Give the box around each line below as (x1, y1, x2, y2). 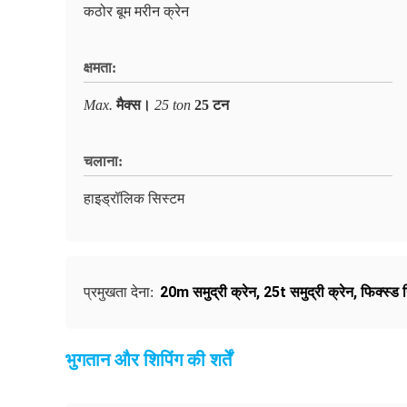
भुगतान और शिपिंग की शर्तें (65, 350, 232, 370)
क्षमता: (84, 60, 116, 75)
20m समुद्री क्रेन (160, 283, 256, 301)
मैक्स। (116, 97, 151, 113)
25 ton (154, 97, 191, 113)
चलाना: (84, 154, 123, 169)
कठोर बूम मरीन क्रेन (84, 4, 189, 19)
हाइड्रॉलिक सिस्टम (84, 191, 184, 206)
